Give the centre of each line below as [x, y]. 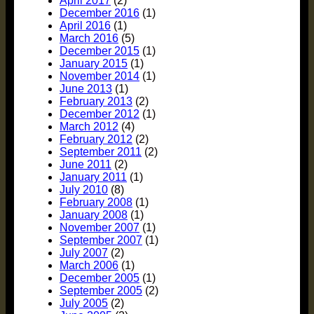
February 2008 [96, 203]
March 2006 [89, 266]
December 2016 [100, 13]
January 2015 [94, 64]
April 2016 [85, 26]
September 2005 [101, 291]
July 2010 [84, 190]
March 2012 [89, 127]
